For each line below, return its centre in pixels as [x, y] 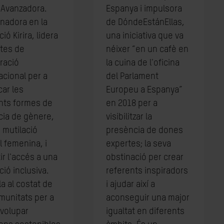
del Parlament [132, 76]
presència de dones [145, 130]
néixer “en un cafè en [147, 49]
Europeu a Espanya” [144, 90]
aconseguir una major [148, 198]
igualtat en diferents [145, 211]
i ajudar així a [131, 184]
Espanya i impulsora [144, 9]
